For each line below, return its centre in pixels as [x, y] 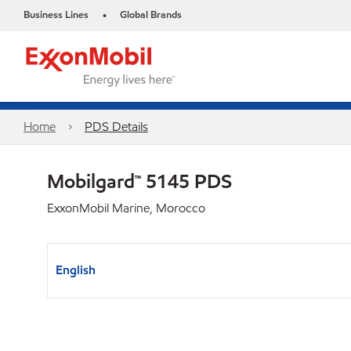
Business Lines [56, 15]
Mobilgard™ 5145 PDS [139, 181]
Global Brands [151, 15]
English [76, 270]
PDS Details [116, 127]
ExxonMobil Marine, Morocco [126, 208]
